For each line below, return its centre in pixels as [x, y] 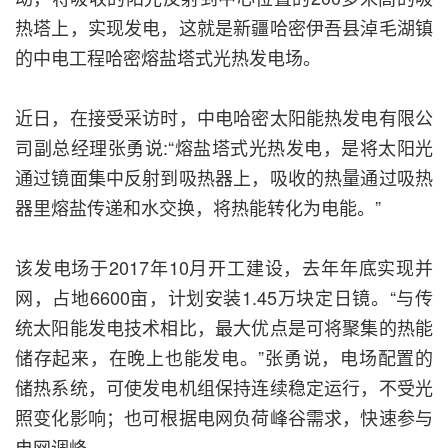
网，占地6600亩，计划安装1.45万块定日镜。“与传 [224, 297]
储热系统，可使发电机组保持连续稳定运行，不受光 [224, 387]
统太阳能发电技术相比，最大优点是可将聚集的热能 [224, 327]
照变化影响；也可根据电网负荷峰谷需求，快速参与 [224, 417]
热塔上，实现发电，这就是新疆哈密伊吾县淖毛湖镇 [224, 27]
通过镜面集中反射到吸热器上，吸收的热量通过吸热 [224, 177]
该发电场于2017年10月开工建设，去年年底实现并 [224, 267]
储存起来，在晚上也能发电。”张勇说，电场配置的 [224, 357]
